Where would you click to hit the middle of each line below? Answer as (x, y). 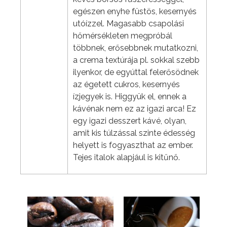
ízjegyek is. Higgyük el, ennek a (130, 97)
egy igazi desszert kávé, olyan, (130, 121)
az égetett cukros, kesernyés (126, 85)
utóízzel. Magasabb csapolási (128, 24)
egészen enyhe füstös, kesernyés (135, 12)
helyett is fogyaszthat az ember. (133, 145)
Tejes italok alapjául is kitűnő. (126, 158)
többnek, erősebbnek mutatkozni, (136, 48)
